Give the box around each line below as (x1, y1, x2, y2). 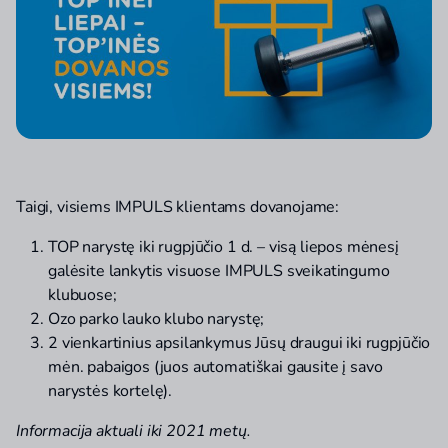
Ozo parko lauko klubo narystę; (48, 308, 265, 331)
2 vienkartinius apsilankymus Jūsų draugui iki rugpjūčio (48, 332, 431, 355)
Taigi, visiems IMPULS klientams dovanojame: (16, 196, 340, 219)
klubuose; (48, 284, 117, 307)
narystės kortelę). (48, 380, 173, 403)
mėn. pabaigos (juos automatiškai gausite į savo (48, 356, 383, 379)
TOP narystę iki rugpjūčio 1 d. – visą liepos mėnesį (48, 236, 399, 259)
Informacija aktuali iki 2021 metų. (16, 420, 251, 443)
